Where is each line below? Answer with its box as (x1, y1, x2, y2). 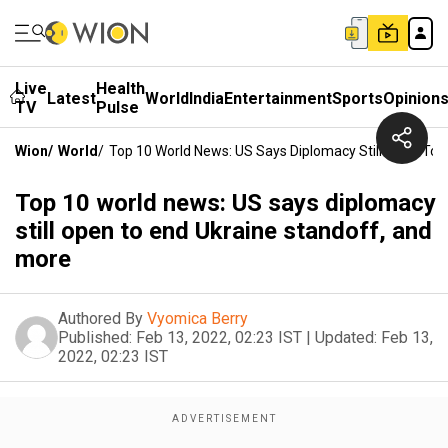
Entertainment (224, 88, 332, 108)
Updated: (315, 328, 377, 347)
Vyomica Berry (147, 309, 248, 328)
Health (96, 79, 145, 98)
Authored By (58, 309, 143, 328)
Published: (58, 328, 132, 347)
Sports (332, 88, 383, 108)
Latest (47, 88, 96, 108)
